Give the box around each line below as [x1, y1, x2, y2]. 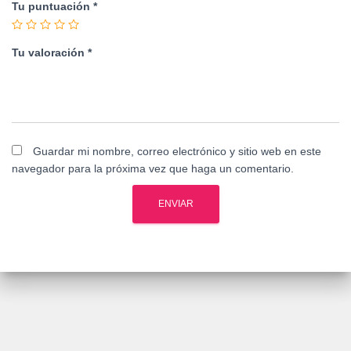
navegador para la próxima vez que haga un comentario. [12, 162, 294, 175]
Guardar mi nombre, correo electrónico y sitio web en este [33, 145, 321, 157]
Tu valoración [12, 46, 88, 59]
